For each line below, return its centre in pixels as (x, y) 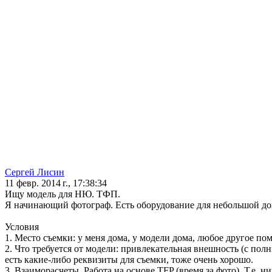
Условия (22, 227)
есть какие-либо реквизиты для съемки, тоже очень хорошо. (129, 260)
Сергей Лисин (35, 172)
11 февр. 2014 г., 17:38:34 (56, 183)
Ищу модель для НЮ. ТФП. (63, 194)
